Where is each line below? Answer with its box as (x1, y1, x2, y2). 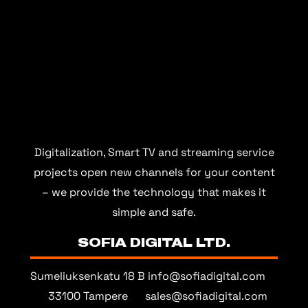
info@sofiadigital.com (147, 269, 265, 284)
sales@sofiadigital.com (145, 289, 267, 304)
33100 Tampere (47, 289, 128, 304)
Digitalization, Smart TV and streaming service (34, 145, 274, 160)
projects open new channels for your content (33, 165, 275, 180)
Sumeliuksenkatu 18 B (30, 269, 145, 284)
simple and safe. (112, 205, 196, 220)
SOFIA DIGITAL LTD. (78, 236, 230, 250)
